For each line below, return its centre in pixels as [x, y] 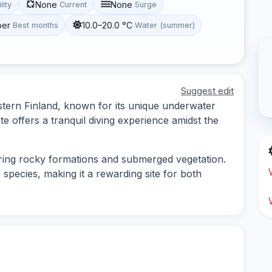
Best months [36, 25]
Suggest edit [207, 90]
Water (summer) [165, 25]
